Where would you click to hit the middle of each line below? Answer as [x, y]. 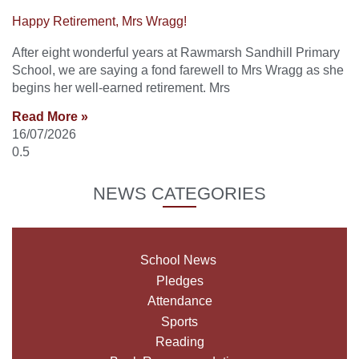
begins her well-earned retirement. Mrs [121, 87]
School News [179, 260]
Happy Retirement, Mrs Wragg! [99, 21]
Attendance [179, 301]
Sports [179, 321]
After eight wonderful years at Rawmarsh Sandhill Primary [176, 52]
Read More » [50, 117]
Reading [179, 341]
